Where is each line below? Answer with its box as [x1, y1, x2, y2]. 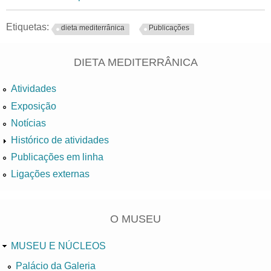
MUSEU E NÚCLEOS [11, 240, 106, 251]
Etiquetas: [6, 22, 51, 33]
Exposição [11, 100, 56, 111]
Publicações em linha [11, 152, 103, 163]
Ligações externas [11, 169, 90, 180]
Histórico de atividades [11, 135, 109, 146]
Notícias [11, 117, 46, 128]
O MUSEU [110, 213, 161, 226]
